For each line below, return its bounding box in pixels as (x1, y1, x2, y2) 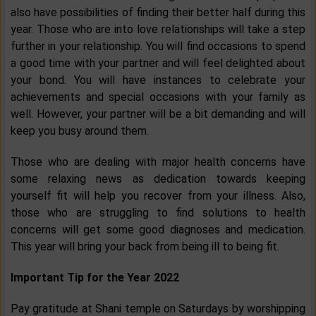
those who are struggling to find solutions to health (11, 206, 305, 220)
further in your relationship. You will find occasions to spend (11, 39, 305, 54)
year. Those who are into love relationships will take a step (11, 23, 305, 37)
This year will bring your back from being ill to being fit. (11, 240, 279, 254)
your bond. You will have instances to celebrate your (11, 73, 305, 87)
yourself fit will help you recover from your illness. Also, (11, 189, 305, 203)
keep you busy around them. (11, 124, 149, 138)
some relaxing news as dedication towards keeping (11, 172, 305, 186)
